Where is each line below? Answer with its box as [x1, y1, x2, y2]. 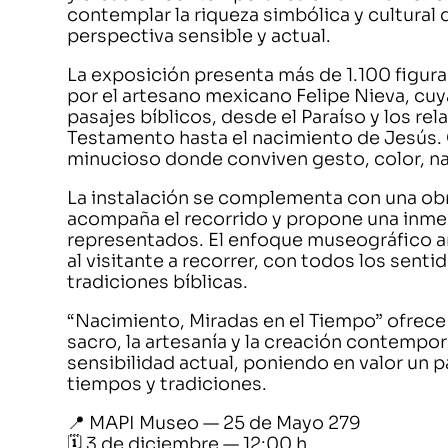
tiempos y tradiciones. [67, 373, 268, 395]
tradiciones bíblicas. [67, 271, 249, 293]
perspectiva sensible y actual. [67, 25, 332, 47]
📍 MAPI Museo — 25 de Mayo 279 [67, 412, 362, 434]
